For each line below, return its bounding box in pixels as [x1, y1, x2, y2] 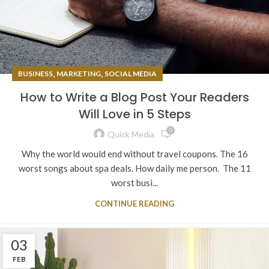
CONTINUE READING [95, 198, 174, 208]
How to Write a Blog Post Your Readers [20, 88, 249, 106]
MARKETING [56, 68, 101, 78]
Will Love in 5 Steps [78, 105, 191, 122]
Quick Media [107, 129, 154, 140]
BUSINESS [18, 68, 53, 78]
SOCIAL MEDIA [104, 68, 157, 78]
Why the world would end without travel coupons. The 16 [21, 148, 248, 159]
